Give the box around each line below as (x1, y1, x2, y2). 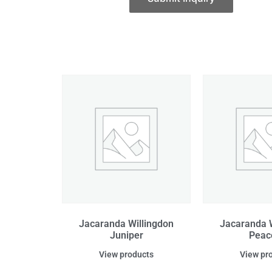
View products (99, 250, 154, 260)
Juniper (109, 229, 143, 242)
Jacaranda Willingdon (79, 218, 174, 230)
